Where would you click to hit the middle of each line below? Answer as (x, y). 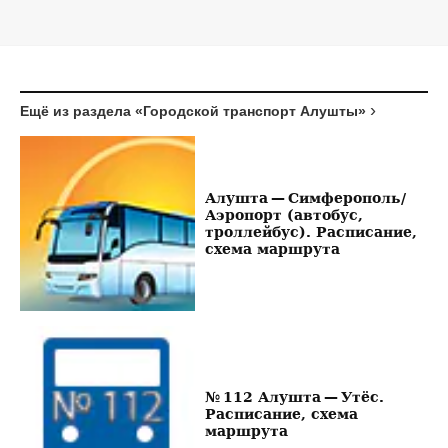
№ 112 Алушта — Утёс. (294, 396)
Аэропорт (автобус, (283, 215)
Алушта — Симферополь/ (305, 198)
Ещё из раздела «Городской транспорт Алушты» (193, 110)
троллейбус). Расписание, (310, 232)
